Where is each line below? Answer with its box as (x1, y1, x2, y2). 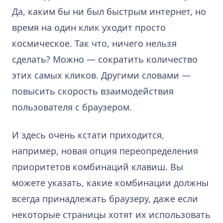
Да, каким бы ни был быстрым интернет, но (12, 5, 206, 17)
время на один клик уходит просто (12, 21, 166, 33)
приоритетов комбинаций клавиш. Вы (12, 160, 183, 173)
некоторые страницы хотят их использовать (12, 208, 211, 221)
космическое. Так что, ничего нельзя (12, 37, 177, 49)
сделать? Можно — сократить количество (12, 53, 198, 65)
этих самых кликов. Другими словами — (12, 69, 191, 81)
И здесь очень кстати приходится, (12, 128, 164, 141)
